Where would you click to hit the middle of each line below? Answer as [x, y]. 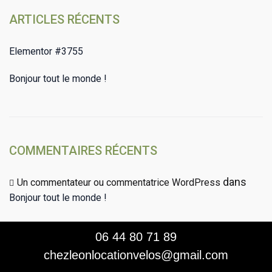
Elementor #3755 [46, 51]
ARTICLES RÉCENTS [64, 19]
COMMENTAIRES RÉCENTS [83, 151]
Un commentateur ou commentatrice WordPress [119, 182]
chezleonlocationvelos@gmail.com [136, 255]
